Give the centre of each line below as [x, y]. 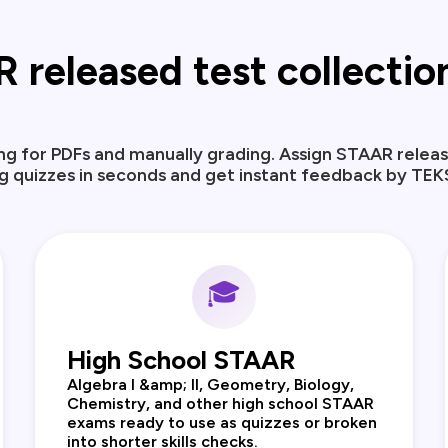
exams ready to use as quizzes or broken [221, 423]
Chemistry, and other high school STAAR [220, 404]
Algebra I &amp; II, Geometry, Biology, [210, 385]
